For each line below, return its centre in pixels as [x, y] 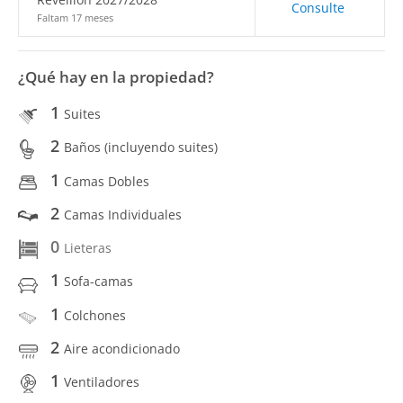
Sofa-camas [99, 282]
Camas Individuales [123, 214]
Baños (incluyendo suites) [141, 148]
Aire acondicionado [122, 348]
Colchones [95, 315]
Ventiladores [102, 382]
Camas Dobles [107, 181]
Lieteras [88, 248]
